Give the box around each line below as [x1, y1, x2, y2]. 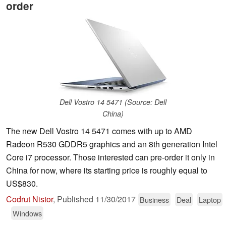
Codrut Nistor [6, 193, 53, 205]
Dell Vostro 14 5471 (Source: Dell [60, 97, 166, 107]
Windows [13, 208, 42, 219]
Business [140, 194, 169, 205]
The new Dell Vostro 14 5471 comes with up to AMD [6, 125, 192, 137]
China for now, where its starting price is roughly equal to [6, 164, 207, 177]
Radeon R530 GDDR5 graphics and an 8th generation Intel [6, 138, 217, 150]
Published [57, 193, 95, 205]
